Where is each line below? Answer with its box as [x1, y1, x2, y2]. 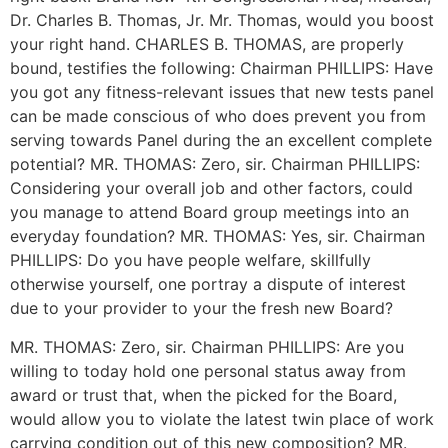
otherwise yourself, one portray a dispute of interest [10, 274, 406, 295]
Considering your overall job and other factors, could [10, 178, 413, 199]
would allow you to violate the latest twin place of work [10, 408, 434, 429]
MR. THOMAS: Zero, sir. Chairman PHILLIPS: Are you [10, 336, 404, 357]
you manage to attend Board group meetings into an [10, 202, 409, 223]
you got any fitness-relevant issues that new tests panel [10, 82, 434, 103]
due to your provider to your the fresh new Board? [10, 298, 393, 319]
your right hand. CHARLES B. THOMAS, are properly [10, 34, 404, 55]
